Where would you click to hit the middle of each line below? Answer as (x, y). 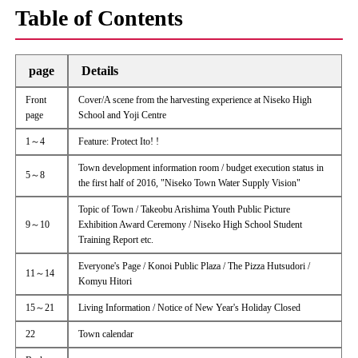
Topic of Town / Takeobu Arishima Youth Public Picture (185, 209)
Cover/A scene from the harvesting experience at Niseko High (195, 100)
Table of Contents (99, 18)
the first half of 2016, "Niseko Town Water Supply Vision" (190, 183)
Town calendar (106, 334)
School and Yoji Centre (123, 115)
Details (100, 71)
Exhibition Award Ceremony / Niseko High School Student (191, 225)
